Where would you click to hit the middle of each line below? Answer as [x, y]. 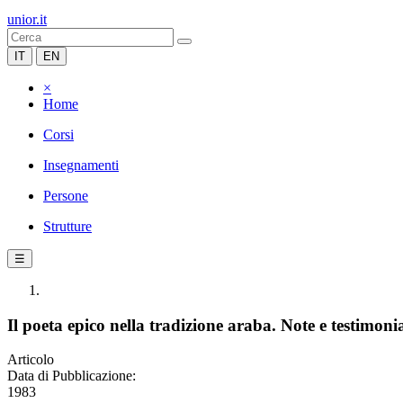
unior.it [27, 19]
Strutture [67, 226]
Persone [66, 196]
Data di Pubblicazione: [72, 376]
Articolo [31, 360]
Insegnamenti [81, 165]
